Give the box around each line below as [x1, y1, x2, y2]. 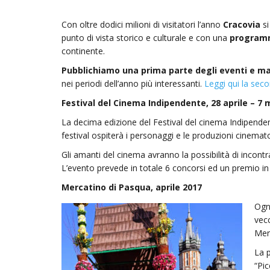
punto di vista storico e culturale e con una [61, 32, 230, 43]
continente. [61, 45, 105, 57]
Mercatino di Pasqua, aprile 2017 [61, 181, 202, 193]
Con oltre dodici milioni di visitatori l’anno [61, 19, 223, 30]
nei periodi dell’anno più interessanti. [61, 78, 204, 89]
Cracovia [223, 19, 260, 30]
